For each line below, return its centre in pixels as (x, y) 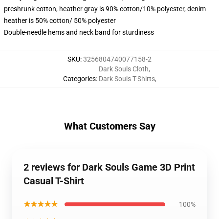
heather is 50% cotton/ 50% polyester (60, 21)
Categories (79, 79)
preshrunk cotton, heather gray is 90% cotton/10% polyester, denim (105, 9)
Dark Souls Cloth (123, 69)
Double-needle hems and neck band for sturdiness (79, 32)
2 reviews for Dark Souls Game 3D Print (109, 167)
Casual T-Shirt (54, 181)
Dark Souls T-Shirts (127, 79)
